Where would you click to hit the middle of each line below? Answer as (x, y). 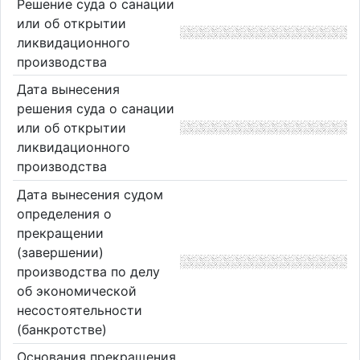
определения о (64, 213)
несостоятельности (79, 310)
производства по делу (88, 271)
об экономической (76, 290)
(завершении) (60, 252)
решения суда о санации (95, 109)
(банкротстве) (61, 329)
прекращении (60, 233)
